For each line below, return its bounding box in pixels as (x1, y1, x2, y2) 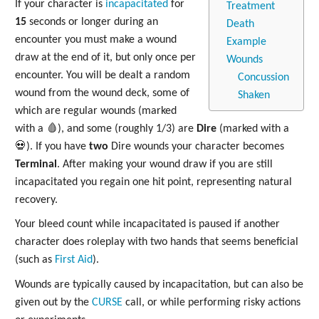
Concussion (237, 71, 289, 83)
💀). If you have (15, 140, 89, 152)
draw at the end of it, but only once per (15, 51, 196, 63)
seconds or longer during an (26, 16, 158, 28)
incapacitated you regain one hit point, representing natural (15, 176, 292, 188)
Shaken (237, 89, 270, 101)
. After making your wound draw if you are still (57, 158, 273, 170)
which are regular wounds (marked (15, 105, 177, 117)
